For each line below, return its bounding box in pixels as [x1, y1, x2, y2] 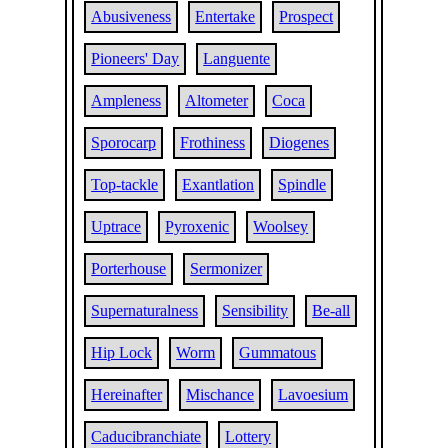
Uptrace [91, 218, 142, 235]
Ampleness [91, 92, 162, 109]
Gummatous [239, 344, 317, 361]
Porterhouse [91, 260, 167, 277]
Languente [203, 50, 271, 67]
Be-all [312, 302, 351, 319]
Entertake [195, 8, 256, 25]
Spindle [278, 176, 327, 193]
